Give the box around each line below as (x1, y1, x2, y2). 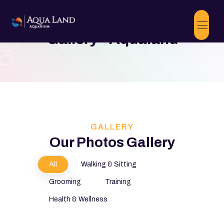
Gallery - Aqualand (46, 31, 178, 47)
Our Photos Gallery (49, 134, 175, 150)
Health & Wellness (49, 195, 107, 203)
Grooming (49, 178, 81, 185)
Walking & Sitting (81, 160, 136, 168)
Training (105, 178, 131, 185)
